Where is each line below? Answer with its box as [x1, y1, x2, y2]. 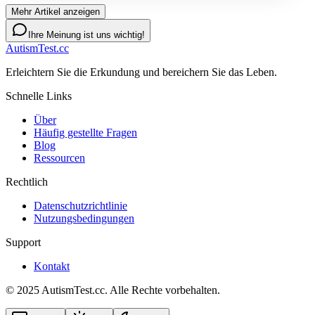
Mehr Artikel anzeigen [11, 6, 100, 17]
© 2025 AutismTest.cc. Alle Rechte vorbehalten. [6, 283, 220, 296]
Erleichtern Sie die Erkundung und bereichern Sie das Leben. [6, 65, 277, 78]
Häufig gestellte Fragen [34, 126, 137, 139]
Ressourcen [34, 151, 85, 164]
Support [6, 236, 41, 248]
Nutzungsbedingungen [34, 212, 134, 224]
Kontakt [34, 259, 70, 272]
